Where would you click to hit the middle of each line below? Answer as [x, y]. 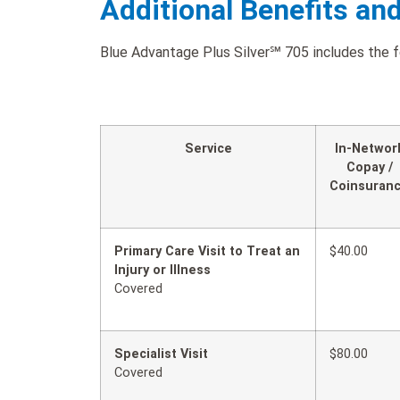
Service [208, 148]
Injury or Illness [162, 270]
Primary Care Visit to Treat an [207, 251]
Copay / [369, 167]
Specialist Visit [161, 354]
